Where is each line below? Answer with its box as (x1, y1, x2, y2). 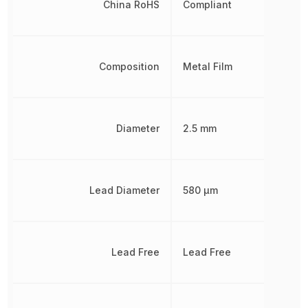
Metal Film (183, 60, 233, 72)
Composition (99, 60, 160, 72)
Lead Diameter (89, 184, 160, 196)
